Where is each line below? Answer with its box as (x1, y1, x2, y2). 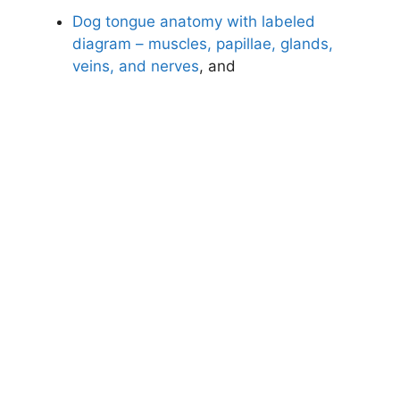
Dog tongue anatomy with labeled (72, 12, 315, 30)
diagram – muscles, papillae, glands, (72, 34, 333, 53)
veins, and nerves (72, 56, 199, 75)
